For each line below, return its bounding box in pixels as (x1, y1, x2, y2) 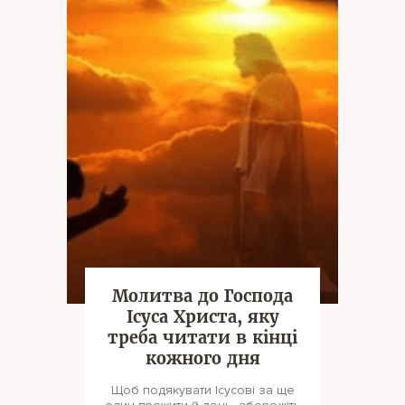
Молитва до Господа (112, 286, 293, 306)
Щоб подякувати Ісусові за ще (110, 382, 295, 398)
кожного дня (145, 348, 260, 369)
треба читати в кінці (108, 327, 297, 348)
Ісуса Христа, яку (126, 306, 279, 327)
